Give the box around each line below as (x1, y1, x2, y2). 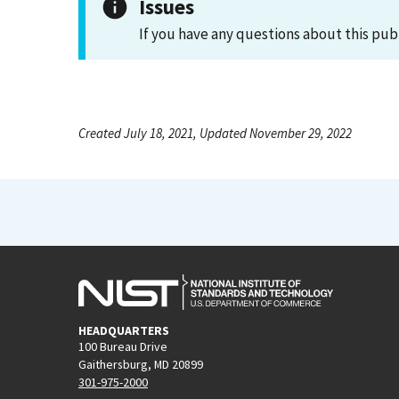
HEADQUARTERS (78, 322, 169, 338)
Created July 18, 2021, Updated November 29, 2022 (78, 125, 352, 142)
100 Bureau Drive (78, 338, 167, 354)
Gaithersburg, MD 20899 (78, 355, 203, 372)
